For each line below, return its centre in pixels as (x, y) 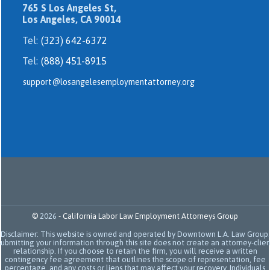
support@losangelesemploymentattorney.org (109, 82)
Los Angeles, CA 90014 (72, 19)
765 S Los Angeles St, (69, 8)
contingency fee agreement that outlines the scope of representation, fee (135, 259)
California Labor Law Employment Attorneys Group (150, 216)
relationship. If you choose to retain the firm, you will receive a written (135, 251)
